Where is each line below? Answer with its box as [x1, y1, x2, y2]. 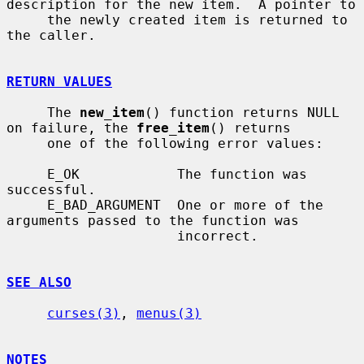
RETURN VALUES [6, 73, 112, 89]
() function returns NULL [145, 104, 340, 120]
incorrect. [6, 227, 177, 244]
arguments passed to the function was [6, 212, 299, 228]
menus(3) [136, 305, 201, 321]
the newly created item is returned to [6, 11, 47, 28]
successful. [6, 181, 96, 197]
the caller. [6, 27, 96, 43]
